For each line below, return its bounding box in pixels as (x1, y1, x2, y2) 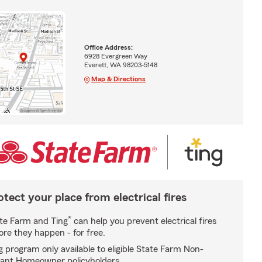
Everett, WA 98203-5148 (84, 61, 157, 68)
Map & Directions (91, 75, 146, 82)
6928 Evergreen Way (84, 52, 147, 60)
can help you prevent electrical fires (71, 216, 216, 226)
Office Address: (84, 43, 133, 51)
